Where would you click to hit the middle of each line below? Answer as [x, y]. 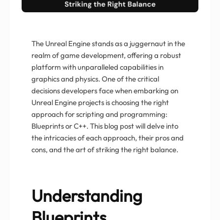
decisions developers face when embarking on [105, 90]
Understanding [87, 195]
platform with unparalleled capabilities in [97, 67]
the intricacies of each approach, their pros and [108, 137]
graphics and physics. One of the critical [95, 79]
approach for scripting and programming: [99, 114]
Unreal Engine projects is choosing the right [100, 102]
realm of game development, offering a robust [106, 55]
